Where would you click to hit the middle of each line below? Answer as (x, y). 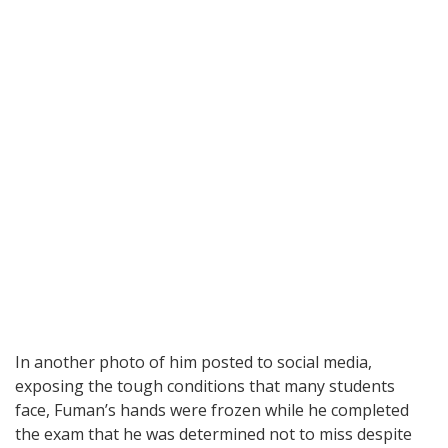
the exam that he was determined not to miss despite (213, 434)
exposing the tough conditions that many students (205, 386)
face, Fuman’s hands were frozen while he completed (212, 410)
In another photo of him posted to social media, (193, 362)
